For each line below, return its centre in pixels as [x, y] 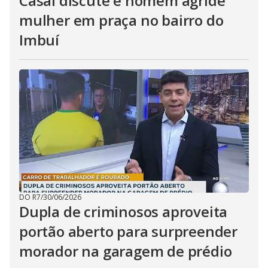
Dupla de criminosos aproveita [124, 211]
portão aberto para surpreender [128, 231]
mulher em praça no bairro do [121, 20]
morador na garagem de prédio [126, 251]
